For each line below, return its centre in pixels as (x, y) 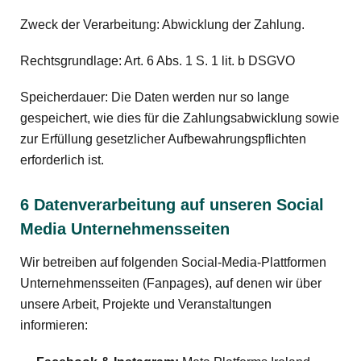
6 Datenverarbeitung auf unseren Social (172, 205)
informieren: (54, 326)
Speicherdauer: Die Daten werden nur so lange (155, 97)
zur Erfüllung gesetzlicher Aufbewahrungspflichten (163, 139)
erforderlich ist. (62, 160)
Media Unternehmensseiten (125, 229)
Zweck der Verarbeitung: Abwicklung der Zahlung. (162, 24)
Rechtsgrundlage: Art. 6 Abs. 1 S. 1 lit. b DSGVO (158, 60)
